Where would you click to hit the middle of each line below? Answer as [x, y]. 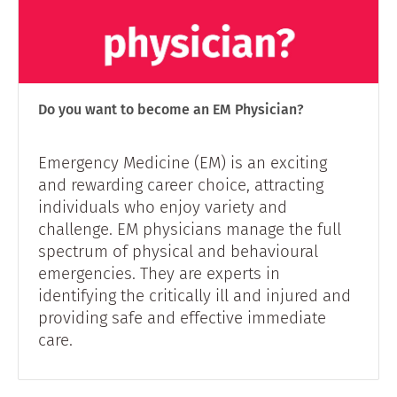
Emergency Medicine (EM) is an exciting [183, 162]
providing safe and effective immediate [182, 317]
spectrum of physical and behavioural [178, 251]
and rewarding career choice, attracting [181, 184]
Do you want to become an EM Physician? [171, 110]
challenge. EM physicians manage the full [190, 229]
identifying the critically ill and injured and [195, 295]
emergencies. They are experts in [159, 273]
